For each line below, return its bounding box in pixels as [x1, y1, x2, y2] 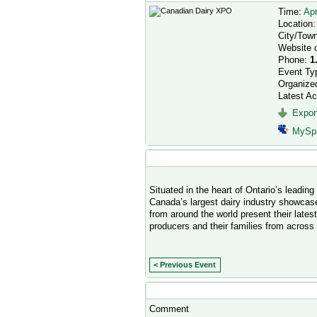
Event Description [149, 152, 223, 163]
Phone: [277, 54, 310, 65]
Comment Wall [149, 284, 210, 296]
